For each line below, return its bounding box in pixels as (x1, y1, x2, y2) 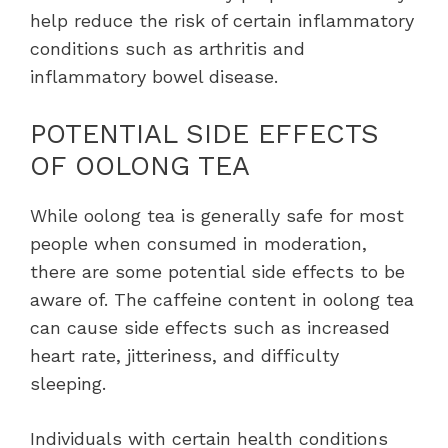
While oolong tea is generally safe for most (30, 205, 404, 227)
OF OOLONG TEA (30, 150, 250, 183)
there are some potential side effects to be (30, 261, 405, 283)
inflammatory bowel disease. (30, 66, 278, 88)
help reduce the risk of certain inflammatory (30, 10, 414, 32)
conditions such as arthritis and (30, 38, 305, 60)
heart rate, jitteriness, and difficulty (30, 345, 339, 367)
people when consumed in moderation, (30, 233, 367, 255)
